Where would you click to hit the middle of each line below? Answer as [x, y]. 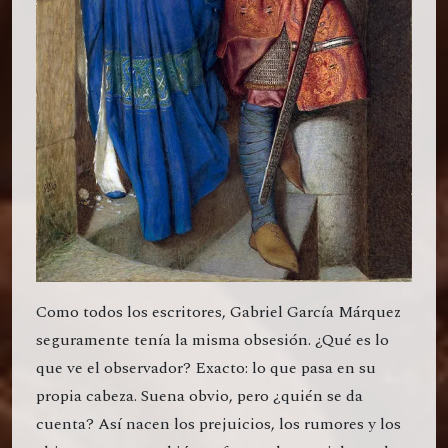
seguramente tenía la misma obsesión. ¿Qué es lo [212, 340]
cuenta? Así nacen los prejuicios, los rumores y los [218, 424]
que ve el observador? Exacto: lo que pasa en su [206, 368]
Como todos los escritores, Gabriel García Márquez [218, 312]
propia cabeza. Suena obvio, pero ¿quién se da [199, 396]
